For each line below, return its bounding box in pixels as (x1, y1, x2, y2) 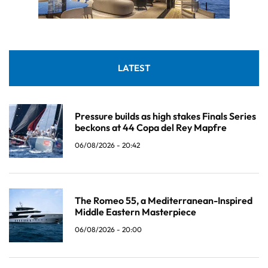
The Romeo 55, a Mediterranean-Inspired (75, 194, 252, 207)
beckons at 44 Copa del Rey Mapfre (75, 121, 227, 134)
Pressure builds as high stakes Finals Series (75, 110, 256, 123)
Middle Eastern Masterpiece (75, 206, 196, 218)
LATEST (118, 62, 150, 74)
